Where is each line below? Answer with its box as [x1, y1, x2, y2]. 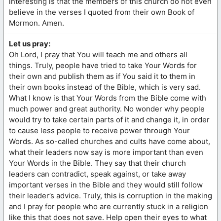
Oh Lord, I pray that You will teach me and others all [9, 49, 187, 59]
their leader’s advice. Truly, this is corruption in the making [9, 190, 212, 200]
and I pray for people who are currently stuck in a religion [9, 201, 208, 211]
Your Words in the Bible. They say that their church [9, 158, 186, 168]
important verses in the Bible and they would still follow [9, 180, 203, 189]
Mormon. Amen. [9, 18, 64, 28]
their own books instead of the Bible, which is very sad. [9, 82, 201, 92]
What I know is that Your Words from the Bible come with [9, 93, 206, 103]
